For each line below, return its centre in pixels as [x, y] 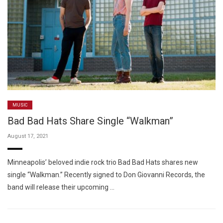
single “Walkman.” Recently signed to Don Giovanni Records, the [106, 175]
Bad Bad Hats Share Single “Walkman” [90, 121]
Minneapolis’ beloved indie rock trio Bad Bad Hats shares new [103, 163]
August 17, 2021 [28, 136]
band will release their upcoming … [61, 187]
